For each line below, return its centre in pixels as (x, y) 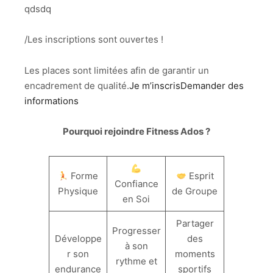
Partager (195, 224)
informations (51, 101)
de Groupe (195, 191)
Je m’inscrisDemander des (186, 85)
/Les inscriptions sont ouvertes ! (94, 40)
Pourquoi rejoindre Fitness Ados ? (136, 132)
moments (195, 254)
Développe (78, 239)
